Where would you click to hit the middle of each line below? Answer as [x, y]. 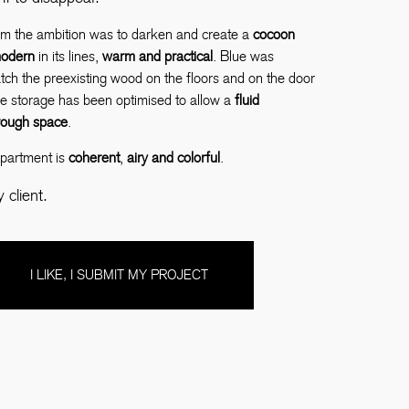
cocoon [272, 35]
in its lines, [68, 57]
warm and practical [157, 57]
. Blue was [243, 57]
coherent [94, 157]
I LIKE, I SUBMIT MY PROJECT [119, 275]
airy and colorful [173, 157]
